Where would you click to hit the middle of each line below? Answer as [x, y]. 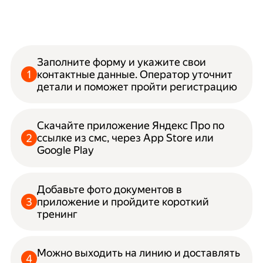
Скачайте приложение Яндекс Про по [131, 126]
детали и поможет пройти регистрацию [137, 87]
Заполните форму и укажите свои [122, 62]
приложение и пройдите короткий [123, 201]
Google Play [66, 150]
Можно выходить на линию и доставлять [139, 252]
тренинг [58, 214]
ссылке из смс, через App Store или [126, 138]
